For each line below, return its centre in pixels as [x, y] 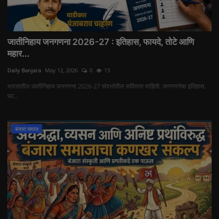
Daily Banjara [24, 70]
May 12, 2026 [61, 70]
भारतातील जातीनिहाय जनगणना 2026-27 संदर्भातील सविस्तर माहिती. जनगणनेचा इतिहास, [107, 86]
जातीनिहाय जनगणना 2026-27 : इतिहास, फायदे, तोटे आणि [101, 42]
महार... [18, 53]
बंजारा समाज [27, 129]
